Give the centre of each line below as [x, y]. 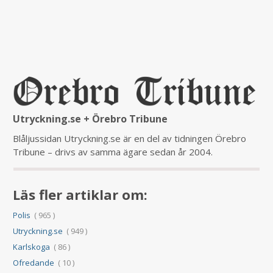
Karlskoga [32, 247]
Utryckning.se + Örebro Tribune [90, 119]
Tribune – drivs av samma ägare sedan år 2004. [113, 152]
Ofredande [34, 263]
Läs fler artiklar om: [80, 195]
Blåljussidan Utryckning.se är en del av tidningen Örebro [130, 139]
